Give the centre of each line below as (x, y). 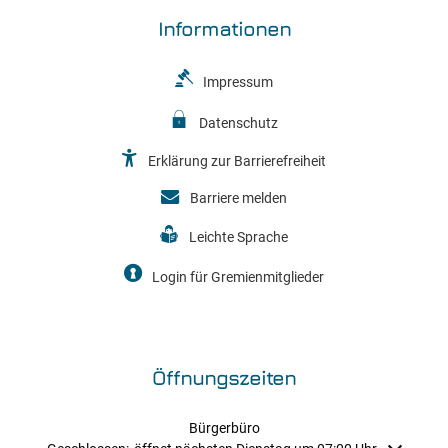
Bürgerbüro (224, 427)
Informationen (224, 29)
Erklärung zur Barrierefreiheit (236, 161)
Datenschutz (238, 122)
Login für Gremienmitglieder (238, 277)
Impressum (238, 82)
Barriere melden (238, 198)
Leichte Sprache (238, 236)
